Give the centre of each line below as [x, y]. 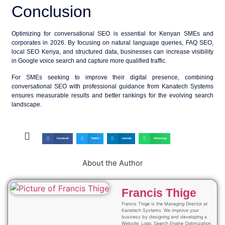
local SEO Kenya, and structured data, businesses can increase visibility [113, 52]
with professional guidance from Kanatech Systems [140, 86]
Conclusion [51, 12]
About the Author [113, 163]
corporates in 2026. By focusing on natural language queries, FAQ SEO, [113, 43]
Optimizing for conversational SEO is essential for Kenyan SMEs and [113, 34]
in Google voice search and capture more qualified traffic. [89, 61]
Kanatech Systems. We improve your [160, 210]
